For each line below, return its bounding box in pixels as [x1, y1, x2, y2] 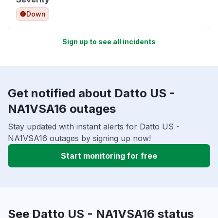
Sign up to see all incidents [62, 37, 156, 46]
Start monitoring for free [61, 151, 157, 161]
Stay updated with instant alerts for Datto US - [8, 122, 180, 132]
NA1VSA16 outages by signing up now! [8, 133, 151, 144]
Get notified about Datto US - [8, 86, 175, 101]
